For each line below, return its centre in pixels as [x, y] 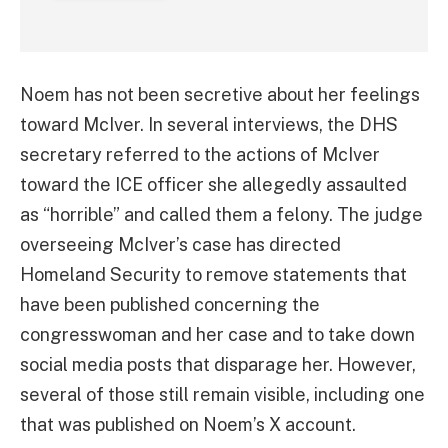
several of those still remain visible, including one [222, 394]
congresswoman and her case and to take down [217, 334]
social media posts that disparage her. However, [218, 364]
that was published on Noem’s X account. [188, 424]
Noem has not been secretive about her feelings [220, 94]
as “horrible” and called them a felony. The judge [221, 214]
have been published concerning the [170, 304]
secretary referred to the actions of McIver [200, 154]
